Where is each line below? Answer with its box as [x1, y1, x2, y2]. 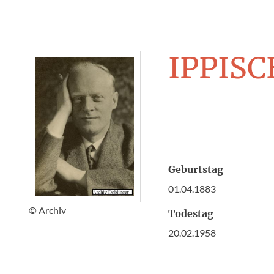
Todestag [168, 207, 214, 220]
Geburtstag [168, 163, 224, 176]
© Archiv [29, 204, 66, 216]
